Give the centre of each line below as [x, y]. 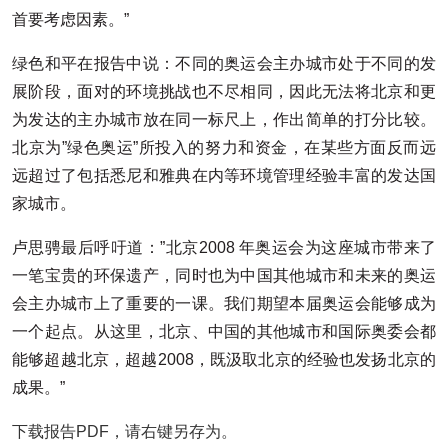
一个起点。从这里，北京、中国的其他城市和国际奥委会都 [224, 331]
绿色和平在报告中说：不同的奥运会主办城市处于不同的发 [224, 63]
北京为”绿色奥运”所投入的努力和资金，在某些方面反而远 [224, 147]
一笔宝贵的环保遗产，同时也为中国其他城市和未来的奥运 [224, 275]
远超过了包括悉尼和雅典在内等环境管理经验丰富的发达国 [224, 175]
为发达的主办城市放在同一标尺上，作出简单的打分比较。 [224, 119]
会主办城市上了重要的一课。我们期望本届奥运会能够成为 [224, 303]
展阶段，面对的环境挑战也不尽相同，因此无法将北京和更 [224, 91]
